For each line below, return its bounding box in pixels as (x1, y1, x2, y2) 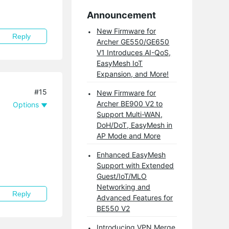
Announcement (87, 10, 156, 20)
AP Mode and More (97, 131, 161, 140)
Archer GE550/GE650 (97, 37, 170, 46)
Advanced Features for (97, 193, 173, 202)
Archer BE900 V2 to (97, 99, 163, 108)
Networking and (97, 182, 151, 191)
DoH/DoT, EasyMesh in (97, 121, 173, 129)
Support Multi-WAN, (97, 110, 163, 119)
